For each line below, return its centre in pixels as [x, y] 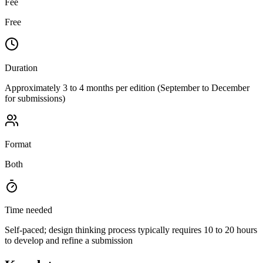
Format [18, 144]
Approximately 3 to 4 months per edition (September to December [127, 87]
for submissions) [35, 98]
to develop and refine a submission [69, 240]
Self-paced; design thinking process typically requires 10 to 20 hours [131, 230]
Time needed [28, 210]
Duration [21, 68]
